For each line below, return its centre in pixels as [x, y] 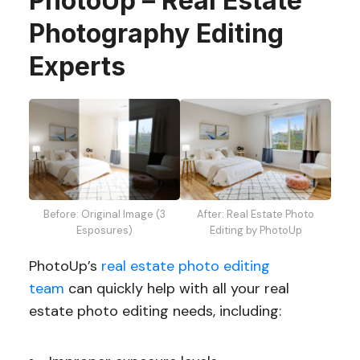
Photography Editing [156, 34]
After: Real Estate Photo [256, 214]
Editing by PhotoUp [256, 230]
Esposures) [104, 230]
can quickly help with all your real [176, 288]
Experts [77, 67]
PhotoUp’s [65, 266]
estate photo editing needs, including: [157, 311]
